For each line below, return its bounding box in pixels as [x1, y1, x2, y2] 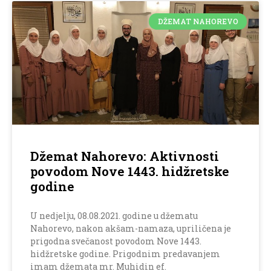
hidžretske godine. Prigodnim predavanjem [30, 248, 220, 260]
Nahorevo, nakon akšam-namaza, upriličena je [30, 223, 231, 235]
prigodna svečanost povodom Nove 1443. [30, 235, 201, 247]
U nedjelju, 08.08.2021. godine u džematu [30, 210, 198, 222]
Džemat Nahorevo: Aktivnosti [30, 148, 219, 165]
